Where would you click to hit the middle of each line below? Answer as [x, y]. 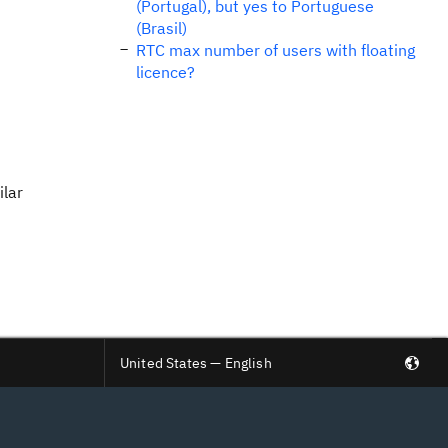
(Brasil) [161, 28]
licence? [165, 72]
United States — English [196, 363]
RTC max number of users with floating [275, 50]
